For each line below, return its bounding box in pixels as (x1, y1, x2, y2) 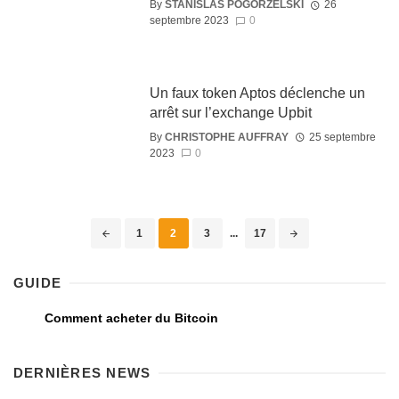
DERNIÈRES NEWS (13, 364, 151, 380)
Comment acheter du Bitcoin (45, 310, 218, 325)
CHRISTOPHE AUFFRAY (164, 130, 289, 143)
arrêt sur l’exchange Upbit (149, 105, 312, 121)
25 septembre (308, 130, 376, 143)
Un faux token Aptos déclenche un (149, 85, 365, 102)
